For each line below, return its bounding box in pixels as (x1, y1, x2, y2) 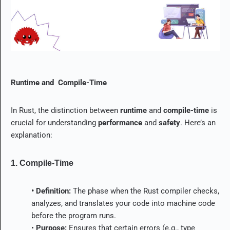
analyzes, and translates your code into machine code (31, 198, 215, 208)
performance (98, 118, 142, 127)
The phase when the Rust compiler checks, (71, 186, 219, 196)
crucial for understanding (11, 118, 98, 127)
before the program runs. (31, 210, 116, 220)
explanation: (11, 130, 52, 140)
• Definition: (31, 186, 71, 196)
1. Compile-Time (11, 158, 73, 167)
